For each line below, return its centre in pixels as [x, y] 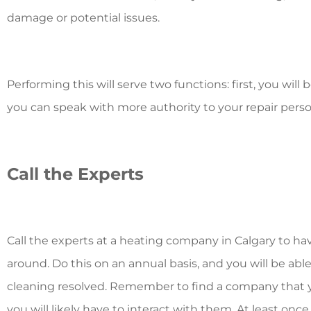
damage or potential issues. [85, 17]
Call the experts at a [63, 240]
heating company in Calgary [197, 240]
